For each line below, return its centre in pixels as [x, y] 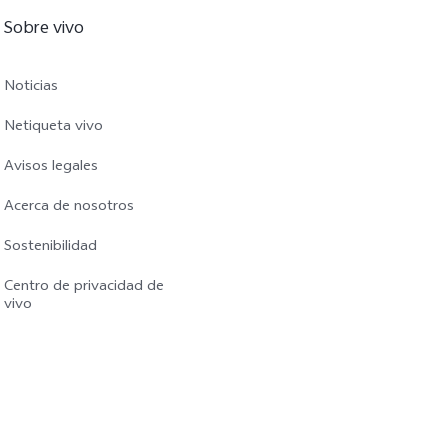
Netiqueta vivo [53, 127]
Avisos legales [51, 167]
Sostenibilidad [50, 247]
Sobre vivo [44, 29]
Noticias [31, 87]
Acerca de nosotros [69, 207]
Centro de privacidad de [84, 287]
